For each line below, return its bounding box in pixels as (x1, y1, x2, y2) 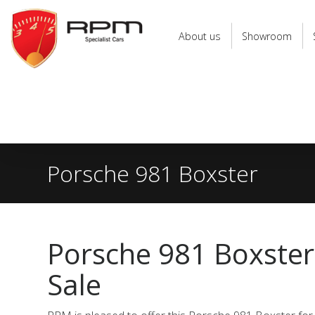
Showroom (242, 29, 292, 43)
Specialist (10, 17, 56, 32)
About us (179, 29, 221, 43)
